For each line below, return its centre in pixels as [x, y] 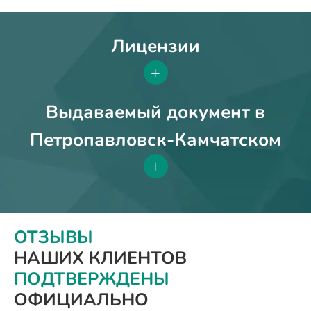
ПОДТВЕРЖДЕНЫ [92, 279]
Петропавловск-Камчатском [155, 140]
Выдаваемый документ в [155, 112]
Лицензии [155, 46]
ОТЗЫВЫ [53, 237]
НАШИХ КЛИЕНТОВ [100, 258]
